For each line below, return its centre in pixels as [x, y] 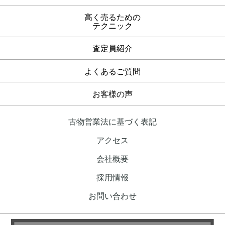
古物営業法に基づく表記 [113, 122]
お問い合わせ [113, 196]
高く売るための [113, 18]
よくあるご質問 [113, 71]
